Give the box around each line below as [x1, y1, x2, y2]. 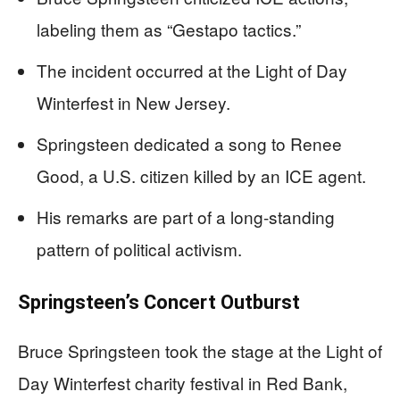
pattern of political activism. [37, 236, 242, 261]
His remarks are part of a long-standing [37, 204, 335, 229]
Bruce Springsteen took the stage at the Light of [18, 337, 382, 362]
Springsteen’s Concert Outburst [18, 290, 300, 313]
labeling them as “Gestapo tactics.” [37, 16, 301, 41]
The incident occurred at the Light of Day [37, 57, 347, 82]
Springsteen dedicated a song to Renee [37, 130, 342, 155]
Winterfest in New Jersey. [37, 89, 230, 114]
